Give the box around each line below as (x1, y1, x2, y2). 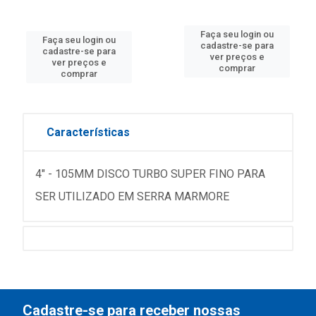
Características (47, 126, 130, 139)
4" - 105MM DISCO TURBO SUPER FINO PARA (35, 167, 265, 181)
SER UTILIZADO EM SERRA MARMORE (35, 190, 229, 203)
